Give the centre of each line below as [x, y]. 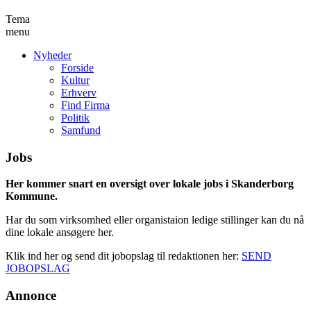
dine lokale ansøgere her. [60, 233]
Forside [77, 67]
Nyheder [52, 55]
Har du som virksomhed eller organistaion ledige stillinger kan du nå [155, 220]
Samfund [81, 130]
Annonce [31, 296]
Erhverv [79, 92]
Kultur [75, 80]
